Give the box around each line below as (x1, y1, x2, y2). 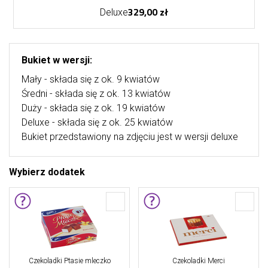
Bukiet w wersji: (22, 54, 92, 66)
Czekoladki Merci (172, 257, 225, 265)
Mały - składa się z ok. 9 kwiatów (22, 74, 160, 85)
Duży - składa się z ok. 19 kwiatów (22, 102, 165, 114)
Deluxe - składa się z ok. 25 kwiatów (22, 117, 173, 128)
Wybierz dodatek (9, 166, 85, 178)
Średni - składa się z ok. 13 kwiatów (22, 88, 170, 99)
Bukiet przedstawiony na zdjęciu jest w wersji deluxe (22, 131, 238, 142)
